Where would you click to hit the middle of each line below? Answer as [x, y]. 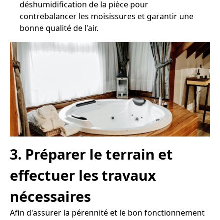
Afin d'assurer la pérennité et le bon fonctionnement [107, 213]
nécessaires [50, 196]
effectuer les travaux [83, 175]
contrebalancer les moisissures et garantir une [107, 16]
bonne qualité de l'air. [59, 28]
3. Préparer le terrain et [91, 154]
